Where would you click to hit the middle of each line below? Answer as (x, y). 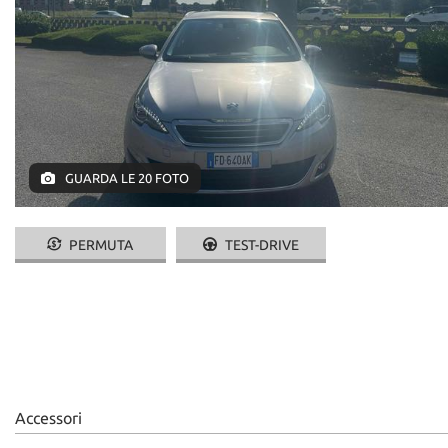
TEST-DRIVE (260, 244)
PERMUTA (100, 244)
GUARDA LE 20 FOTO (125, 177)
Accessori (48, 417)
